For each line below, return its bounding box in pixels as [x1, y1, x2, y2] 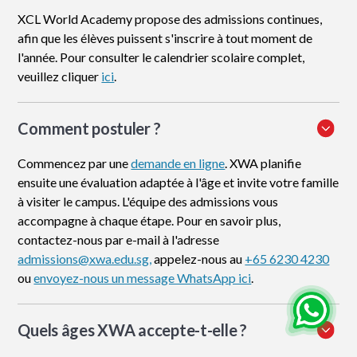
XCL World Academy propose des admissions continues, [18, 11, 323, 27]
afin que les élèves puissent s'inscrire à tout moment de [18, 30, 313, 46]
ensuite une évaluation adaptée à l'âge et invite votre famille [18, 175, 339, 190]
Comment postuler [18, 119, 151, 139]
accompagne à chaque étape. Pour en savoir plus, [18, 213, 281, 229]
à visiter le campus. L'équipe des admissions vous [18, 194, 279, 210]
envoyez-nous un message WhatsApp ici [33, 270, 252, 286]
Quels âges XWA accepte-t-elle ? [18, 320, 247, 340]
